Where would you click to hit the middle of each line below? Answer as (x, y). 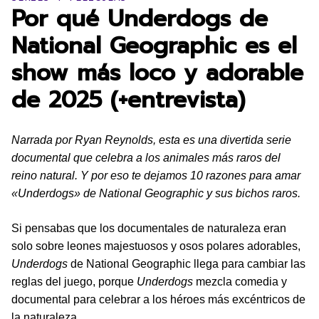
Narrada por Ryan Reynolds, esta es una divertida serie (151, 140)
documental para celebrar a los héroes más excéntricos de (158, 299)
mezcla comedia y (240, 282)
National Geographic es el (154, 46)
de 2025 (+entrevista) (128, 100)
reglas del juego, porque (74, 282)
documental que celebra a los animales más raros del (146, 158)
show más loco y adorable (157, 73)
